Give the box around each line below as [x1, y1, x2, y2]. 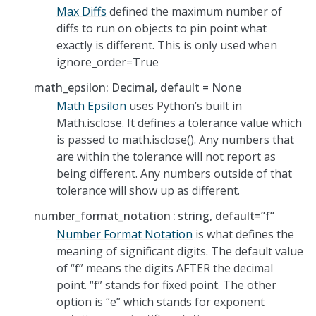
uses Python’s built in [126, 97, 242, 114]
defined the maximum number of [107, 3, 282, 19]
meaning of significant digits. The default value [56, 243, 303, 259]
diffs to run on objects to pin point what [56, 20, 267, 36]
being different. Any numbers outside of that [56, 165, 292, 181]
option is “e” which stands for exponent [56, 293, 265, 310]
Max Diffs [56, 3, 107, 19]
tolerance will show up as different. [56, 182, 240, 198]
